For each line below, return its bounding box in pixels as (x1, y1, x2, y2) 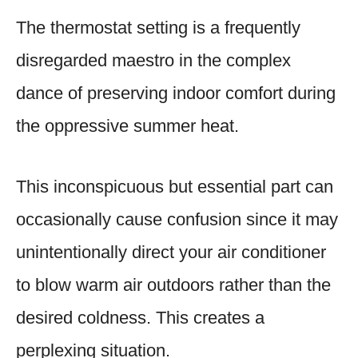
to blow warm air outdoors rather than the (16, 274, 331, 295)
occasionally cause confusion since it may (16, 209, 338, 229)
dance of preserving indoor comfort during (16, 82, 336, 103)
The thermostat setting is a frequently (16, 17, 300, 38)
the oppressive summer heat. (16, 115, 239, 136)
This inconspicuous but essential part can (16, 176, 333, 197)
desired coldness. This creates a (16, 307, 265, 328)
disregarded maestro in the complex (16, 50, 291, 70)
